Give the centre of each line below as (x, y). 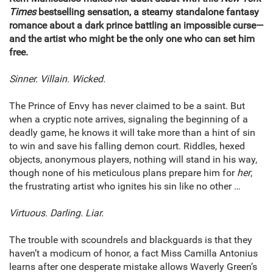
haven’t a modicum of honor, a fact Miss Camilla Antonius (133, 253)
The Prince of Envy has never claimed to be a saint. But (127, 106)
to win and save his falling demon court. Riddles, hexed (127, 146)
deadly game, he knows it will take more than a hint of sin (132, 133)
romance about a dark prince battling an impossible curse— (136, 26)
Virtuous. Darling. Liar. (56, 213)
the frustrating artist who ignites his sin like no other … (125, 186)
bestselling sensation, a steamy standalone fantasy (149, 12)
